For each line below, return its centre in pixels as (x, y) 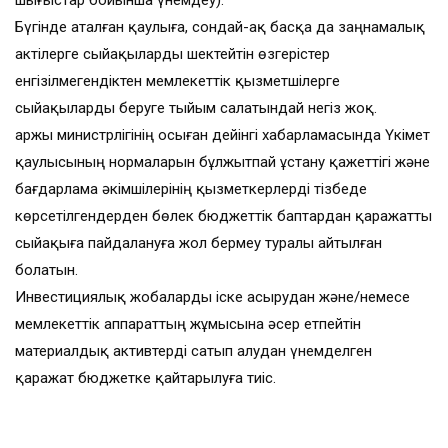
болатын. (46, 270)
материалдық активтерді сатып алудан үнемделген (193, 351)
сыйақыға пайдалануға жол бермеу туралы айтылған (198, 243)
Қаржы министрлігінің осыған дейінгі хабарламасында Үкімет (222, 135)
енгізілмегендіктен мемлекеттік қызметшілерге (177, 81)
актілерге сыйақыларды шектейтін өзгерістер (172, 54)
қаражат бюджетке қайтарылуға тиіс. (145, 378)
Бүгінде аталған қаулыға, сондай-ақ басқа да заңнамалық (220, 27)
